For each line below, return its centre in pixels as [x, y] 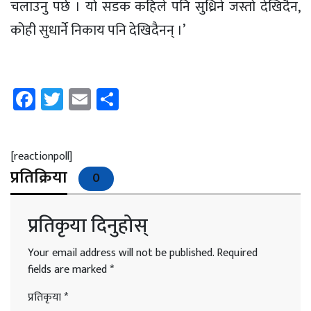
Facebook [79, 99]
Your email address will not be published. [121, 253]
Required [237, 253]
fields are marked [69, 269]
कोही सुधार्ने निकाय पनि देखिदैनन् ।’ [98, 30]
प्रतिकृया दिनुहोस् [88, 226]
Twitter [98, 99]
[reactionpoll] [41, 156]
